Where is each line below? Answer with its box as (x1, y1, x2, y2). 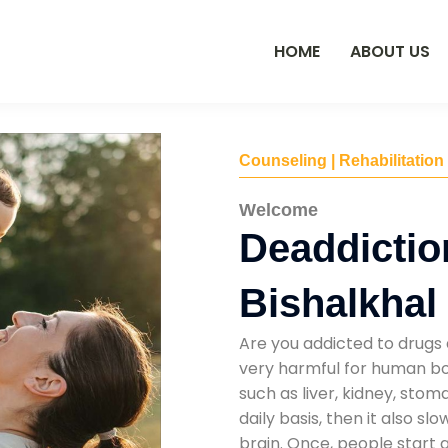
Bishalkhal (239, 281, 437, 326)
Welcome (239, 200, 318, 221)
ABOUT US (350, 39, 430, 63)
